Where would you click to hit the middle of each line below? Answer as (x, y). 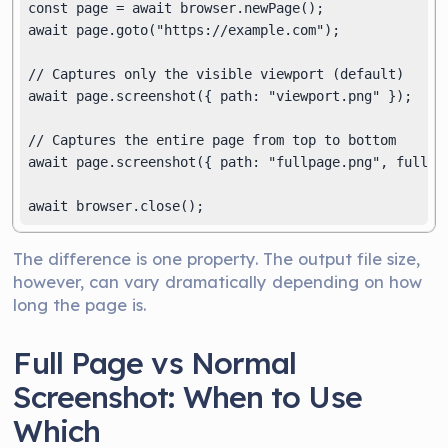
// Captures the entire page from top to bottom (212, 140)
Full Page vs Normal (155, 363)
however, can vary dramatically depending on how (218, 281)
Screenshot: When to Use (187, 397)
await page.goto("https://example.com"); (184, 30)
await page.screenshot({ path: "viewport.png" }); (220, 96)
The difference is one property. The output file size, (217, 258)
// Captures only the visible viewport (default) (216, 74)
